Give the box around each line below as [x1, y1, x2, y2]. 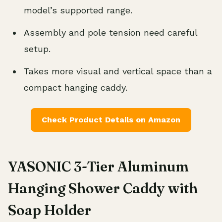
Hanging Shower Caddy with [8, 180, 198, 197]
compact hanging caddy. [24, 82, 127, 93]
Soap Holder [8, 202, 91, 219]
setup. [24, 44, 51, 55]
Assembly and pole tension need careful [24, 27, 197, 38]
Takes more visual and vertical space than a [24, 66, 212, 77]
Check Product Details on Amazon [42, 115, 180, 125]
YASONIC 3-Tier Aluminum [8, 158, 189, 175]
